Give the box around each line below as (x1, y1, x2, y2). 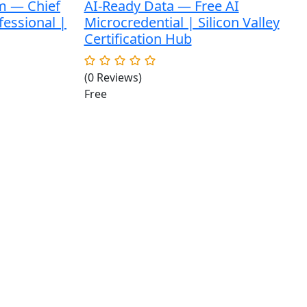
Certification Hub (84, 29, 192, 48)
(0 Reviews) (84, 70, 142, 85)
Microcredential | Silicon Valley (84, 13, 280, 32)
